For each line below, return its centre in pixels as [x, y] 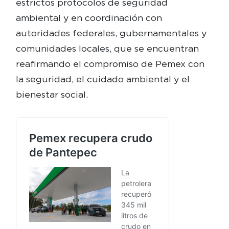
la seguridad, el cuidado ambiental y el [102, 79]
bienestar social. [52, 94]
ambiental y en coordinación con [89, 17]
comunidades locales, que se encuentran [107, 48]
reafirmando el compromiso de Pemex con [110, 63]
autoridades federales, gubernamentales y [111, 33]
